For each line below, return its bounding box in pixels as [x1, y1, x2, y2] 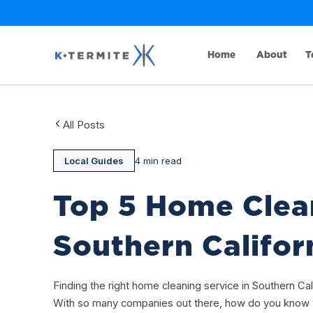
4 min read [134, 155, 182, 167]
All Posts [63, 119, 105, 132]
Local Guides [64, 155, 124, 167]
